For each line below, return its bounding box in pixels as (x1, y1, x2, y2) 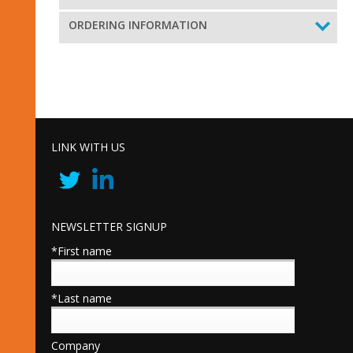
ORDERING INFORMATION (69, 17, 207, 32)
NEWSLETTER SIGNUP (51, 219, 167, 234)
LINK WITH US (51, 139, 125, 154)
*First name (51, 243, 112, 258)
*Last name (51, 291, 112, 306)
